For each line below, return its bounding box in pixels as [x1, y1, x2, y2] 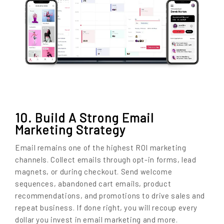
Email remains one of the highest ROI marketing [15, 142, 186, 152]
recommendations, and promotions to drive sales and [15, 190, 205, 200]
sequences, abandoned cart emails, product [15, 178, 171, 188]
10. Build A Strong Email [15, 109, 154, 125]
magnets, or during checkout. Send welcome [15, 166, 172, 176]
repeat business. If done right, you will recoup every [15, 202, 197, 212]
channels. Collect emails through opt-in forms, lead [15, 154, 196, 164]
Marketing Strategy [15, 121, 125, 137]
